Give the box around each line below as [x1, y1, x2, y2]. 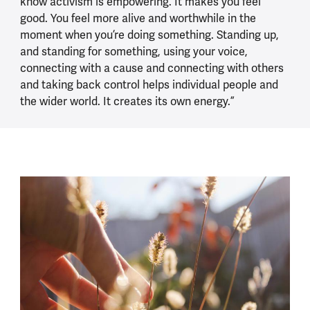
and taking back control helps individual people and [19, 77, 278, 92]
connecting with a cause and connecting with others [19, 60, 284, 75]
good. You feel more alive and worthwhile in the [19, 10, 256, 26]
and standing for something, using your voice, [19, 44, 248, 59]
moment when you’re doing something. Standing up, [19, 27, 279, 42]
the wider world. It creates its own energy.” [19, 93, 235, 109]
